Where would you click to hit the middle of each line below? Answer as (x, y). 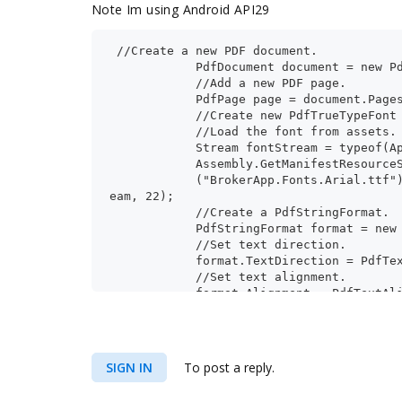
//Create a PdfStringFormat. (249, 212)
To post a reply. (227, 367)
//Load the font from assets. (253, 131)
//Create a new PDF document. (214, 51)
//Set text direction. (228, 245)
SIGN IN (129, 367)
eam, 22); (142, 196)
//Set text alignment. (228, 277)
